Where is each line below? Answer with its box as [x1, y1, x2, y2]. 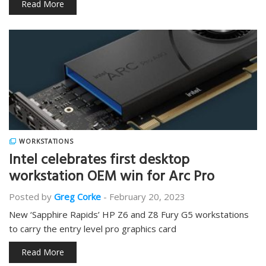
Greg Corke [54, 191, 101, 202]
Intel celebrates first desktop [9, 148, 189, 175]
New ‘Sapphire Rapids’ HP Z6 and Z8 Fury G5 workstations [9, 208, 249, 220]
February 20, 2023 [109, 191, 185, 202]
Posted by [9, 191, 52, 202]
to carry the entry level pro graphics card [9, 223, 176, 235]
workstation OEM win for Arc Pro [9, 164, 214, 192]
